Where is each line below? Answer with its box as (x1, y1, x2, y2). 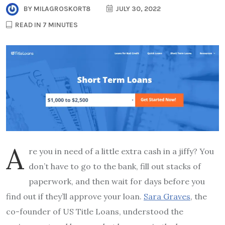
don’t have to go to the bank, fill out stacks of (29, 161, 201, 171)
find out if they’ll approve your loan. (6, 191, 144, 201)
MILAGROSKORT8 (32, 4, 90, 13)
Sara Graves (144, 191, 190, 201)
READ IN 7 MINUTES (14, 20, 78, 29)
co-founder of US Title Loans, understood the (6, 206, 183, 216)
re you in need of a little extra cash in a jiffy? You (29, 146, 214, 156)
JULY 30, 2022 (114, 4, 161, 13)
